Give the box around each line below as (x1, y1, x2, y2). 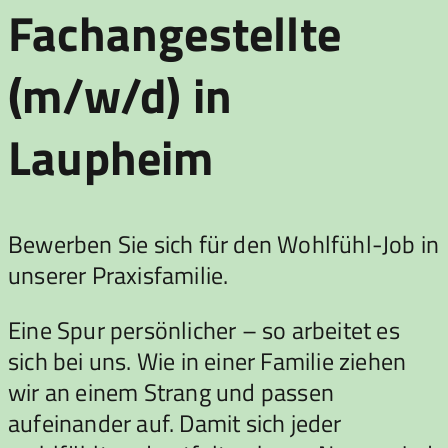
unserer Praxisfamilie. (8, 256, 229, 293)
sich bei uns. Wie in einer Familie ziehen (8, 342, 407, 379)
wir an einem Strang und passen (8, 373, 335, 410)
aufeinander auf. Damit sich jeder (8, 404, 342, 441)
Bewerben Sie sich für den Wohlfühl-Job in (8, 225, 440, 262)
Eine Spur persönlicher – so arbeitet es (8, 311, 400, 348)
